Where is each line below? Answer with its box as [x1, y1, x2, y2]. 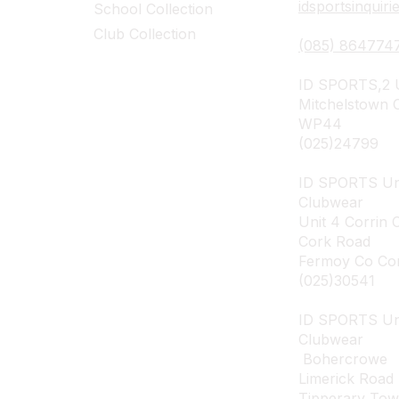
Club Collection [93, 24, 196, 43]
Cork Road [297, 232, 370, 250]
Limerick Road [297, 369, 394, 387]
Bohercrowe [297, 349, 392, 368]
